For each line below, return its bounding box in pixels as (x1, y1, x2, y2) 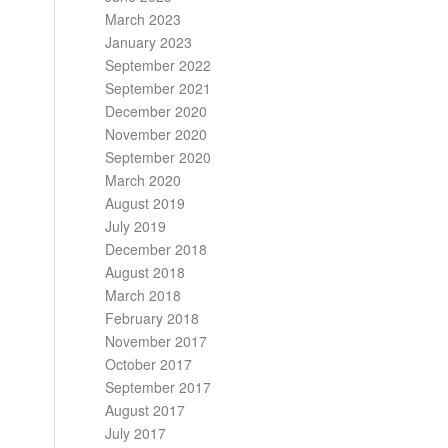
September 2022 (105, 55, 212, 75)
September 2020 (105, 147, 212, 167)
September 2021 (105, 78, 212, 98)
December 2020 (105, 101, 208, 121)
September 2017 (105, 377, 212, 397)
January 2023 (105, 32, 193, 52)
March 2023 (105, 9, 182, 29)
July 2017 (105, 423, 167, 443)
